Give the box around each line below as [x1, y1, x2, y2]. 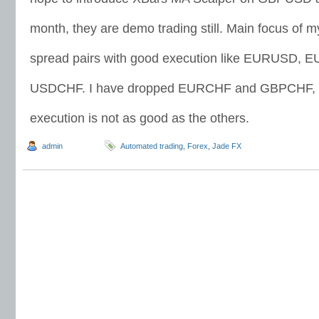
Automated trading [120, 142, 183, 150]
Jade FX [212, 142, 241, 150]
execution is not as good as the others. [30, 111, 249, 125]
